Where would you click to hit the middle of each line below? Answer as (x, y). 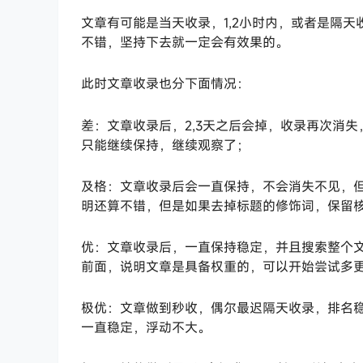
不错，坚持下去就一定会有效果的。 (185, 43)
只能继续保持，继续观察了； (165, 145)
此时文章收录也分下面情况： (165, 84)
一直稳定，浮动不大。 (146, 328)
